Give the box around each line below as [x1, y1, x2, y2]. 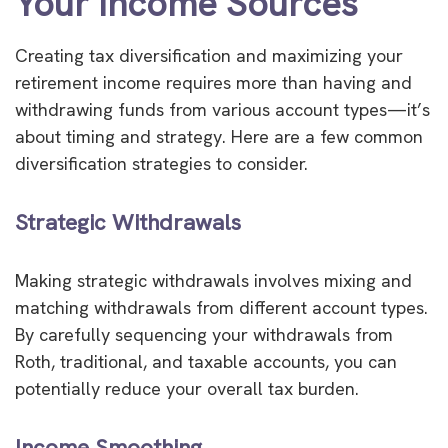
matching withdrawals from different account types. [15, 296, 428, 320]
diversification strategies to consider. [15, 152, 308, 176]
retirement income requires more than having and [15, 71, 412, 95]
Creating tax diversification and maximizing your [15, 44, 403, 68]
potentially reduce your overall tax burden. [15, 377, 359, 401]
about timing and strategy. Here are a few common [15, 125, 423, 149]
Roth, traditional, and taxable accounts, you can [15, 350, 397, 374]
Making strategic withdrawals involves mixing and [15, 269, 412, 293]
